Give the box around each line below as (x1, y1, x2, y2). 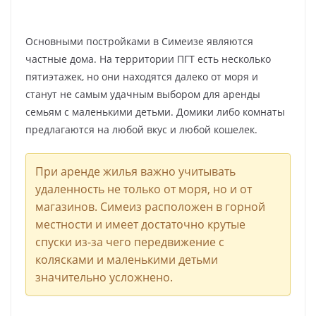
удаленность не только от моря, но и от (35, 181, 252, 197)
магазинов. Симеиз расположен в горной (35, 198, 265, 214)
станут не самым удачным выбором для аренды (25, 87, 260, 101)
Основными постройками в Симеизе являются (25, 34, 253, 48)
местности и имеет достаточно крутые (35, 216, 245, 232)
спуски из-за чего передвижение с (35, 233, 224, 250)
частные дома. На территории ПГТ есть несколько (25, 51, 271, 66)
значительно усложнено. (35, 269, 173, 285)
